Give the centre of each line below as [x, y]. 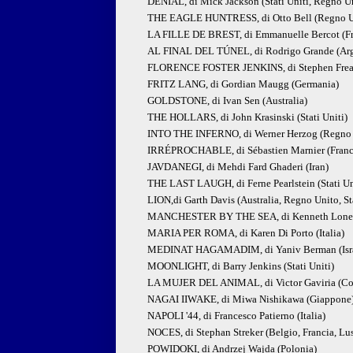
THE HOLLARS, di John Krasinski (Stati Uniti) [247, 117]
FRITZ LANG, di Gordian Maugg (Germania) [243, 84]
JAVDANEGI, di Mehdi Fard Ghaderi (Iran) [238, 167]
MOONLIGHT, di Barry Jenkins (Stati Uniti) [241, 266]
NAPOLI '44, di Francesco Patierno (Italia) [236, 316]
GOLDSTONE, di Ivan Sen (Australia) [227, 101]
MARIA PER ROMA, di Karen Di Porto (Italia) [246, 233]
